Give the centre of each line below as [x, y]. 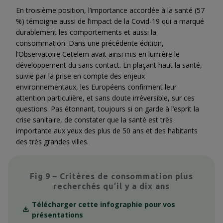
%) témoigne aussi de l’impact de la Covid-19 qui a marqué [110, 21]
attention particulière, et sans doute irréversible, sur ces [105, 98]
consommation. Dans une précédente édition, [90, 43]
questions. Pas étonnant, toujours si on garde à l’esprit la [108, 109]
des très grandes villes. [52, 142]
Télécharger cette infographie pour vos [104, 205]
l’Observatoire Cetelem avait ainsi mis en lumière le [98, 54]
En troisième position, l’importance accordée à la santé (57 [110, 10]
